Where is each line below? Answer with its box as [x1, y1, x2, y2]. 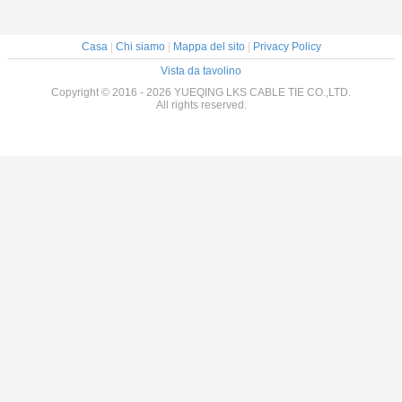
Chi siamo [115, 40, 165, 54]
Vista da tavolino [161, 65, 241, 78]
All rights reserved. [155, 99, 247, 112]
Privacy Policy [252, 40, 321, 54]
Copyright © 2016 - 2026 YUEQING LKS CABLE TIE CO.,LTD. [51, 86, 351, 100]
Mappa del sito [172, 40, 245, 54]
